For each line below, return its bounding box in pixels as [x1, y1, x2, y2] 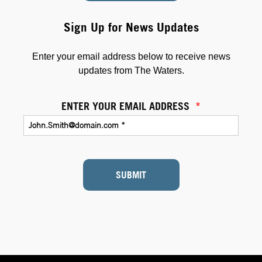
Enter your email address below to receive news [32, 51, 230, 61]
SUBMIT [116, 168, 146, 181]
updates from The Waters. [78, 65, 184, 75]
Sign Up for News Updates [63, 19, 199, 35]
